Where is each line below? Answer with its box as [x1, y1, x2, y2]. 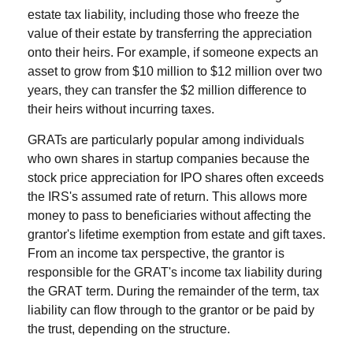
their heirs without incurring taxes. [28, 102, 214, 116]
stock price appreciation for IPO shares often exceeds [28, 170, 324, 184]
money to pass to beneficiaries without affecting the [28, 208, 311, 222]
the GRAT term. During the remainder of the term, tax [28, 284, 319, 298]
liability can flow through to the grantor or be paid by [28, 303, 314, 317]
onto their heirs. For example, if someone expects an [28, 45, 318, 59]
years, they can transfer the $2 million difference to [28, 83, 307, 97]
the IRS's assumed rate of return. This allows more [28, 189, 307, 203]
